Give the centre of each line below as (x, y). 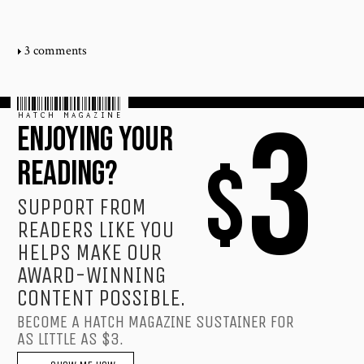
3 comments (55, 50)
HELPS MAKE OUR (90, 252)
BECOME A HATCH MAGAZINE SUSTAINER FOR (156, 322)
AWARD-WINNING (92, 275)
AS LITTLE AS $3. (71, 339)
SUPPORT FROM (82, 206)
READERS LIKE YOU (96, 229)
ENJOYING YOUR (95, 140)
